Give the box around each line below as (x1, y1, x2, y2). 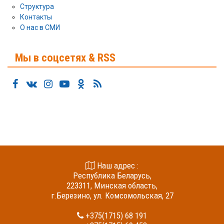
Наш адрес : (95, 160, 138, 171)
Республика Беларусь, (72, 170, 151, 181)
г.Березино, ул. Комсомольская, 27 (50, 190, 173, 201)
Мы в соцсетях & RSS (15, 51, 115, 64)
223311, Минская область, (66, 180, 157, 191)
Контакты (20, 13, 52, 21)
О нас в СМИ (20, 23, 60, 32)
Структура (20, 2, 54, 11)
